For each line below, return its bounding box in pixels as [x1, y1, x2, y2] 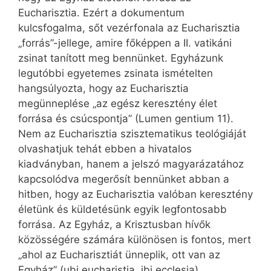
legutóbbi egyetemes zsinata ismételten [18, 67, 213, 80]
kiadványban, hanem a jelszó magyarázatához [18, 158, 244, 171]
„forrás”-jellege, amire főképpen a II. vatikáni [18, 37, 232, 50]
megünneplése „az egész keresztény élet [18, 97, 217, 110]
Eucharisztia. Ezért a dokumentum [18, 7, 184, 19]
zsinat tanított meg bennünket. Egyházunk [18, 52, 223, 65]
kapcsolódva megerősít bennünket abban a [18, 173, 229, 186]
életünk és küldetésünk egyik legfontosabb [18, 203, 227, 216]
